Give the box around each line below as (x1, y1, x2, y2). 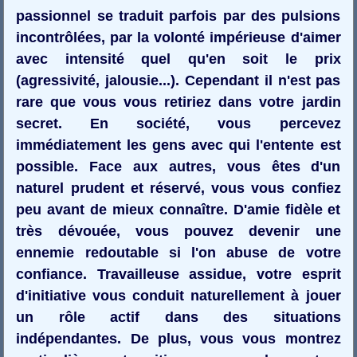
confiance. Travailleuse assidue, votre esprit (16, 265, 341, 282)
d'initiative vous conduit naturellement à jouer (16, 287, 341, 304)
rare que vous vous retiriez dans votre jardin (16, 93, 341, 110)
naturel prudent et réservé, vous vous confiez (16, 179, 341, 196)
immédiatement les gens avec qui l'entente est (16, 136, 341, 153)
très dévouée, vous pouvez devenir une (16, 222, 341, 239)
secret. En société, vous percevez (16, 115, 341, 131)
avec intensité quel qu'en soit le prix (16, 50, 341, 67)
